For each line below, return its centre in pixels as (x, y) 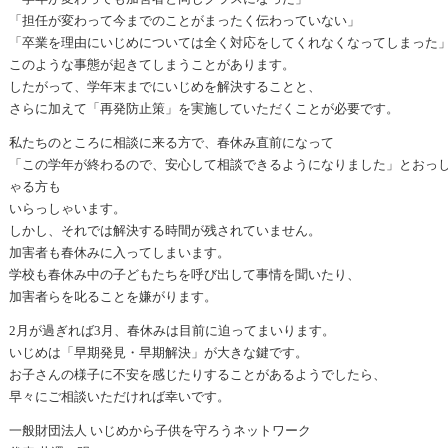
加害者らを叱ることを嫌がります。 (113, 296)
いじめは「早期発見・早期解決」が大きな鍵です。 (158, 352)
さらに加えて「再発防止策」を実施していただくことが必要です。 (204, 108)
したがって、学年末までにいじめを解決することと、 (165, 86)
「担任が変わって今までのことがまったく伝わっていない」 (184, 20)
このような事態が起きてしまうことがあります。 (152, 64)
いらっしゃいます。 (67, 208)
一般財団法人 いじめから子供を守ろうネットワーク (160, 430)
